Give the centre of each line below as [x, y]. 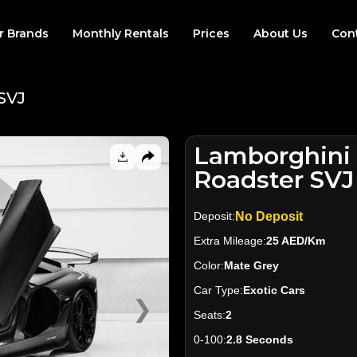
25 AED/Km [296, 241]
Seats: [210, 315]
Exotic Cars [274, 290]
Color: [209, 266]
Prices [212, 34]
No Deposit [269, 217]
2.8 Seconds [260, 340]
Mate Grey [251, 266]
